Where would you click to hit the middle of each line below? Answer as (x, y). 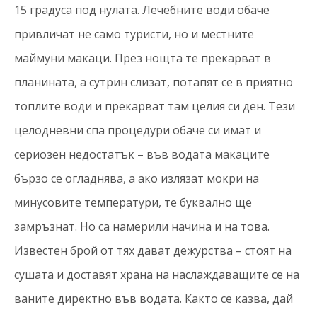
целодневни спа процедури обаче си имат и (138, 130)
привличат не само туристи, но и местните (134, 34)
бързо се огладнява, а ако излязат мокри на (137, 178)
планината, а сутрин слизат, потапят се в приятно (154, 82)
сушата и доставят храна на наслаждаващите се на (157, 275)
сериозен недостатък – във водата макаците (142, 154)
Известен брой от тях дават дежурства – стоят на (153, 250)
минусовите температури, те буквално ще (133, 202)
